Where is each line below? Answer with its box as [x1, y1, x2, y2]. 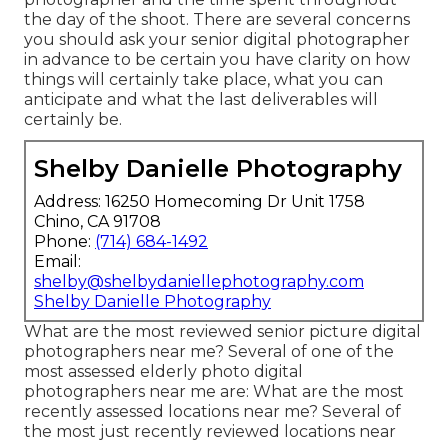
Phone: [34, 231, 95, 251]
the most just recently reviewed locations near [24, 421, 396, 441]
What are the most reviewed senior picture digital [24, 321, 421, 341]
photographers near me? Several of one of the [24, 341, 394, 361]
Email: [34, 251, 81, 271]
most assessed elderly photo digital [24, 361, 303, 381]
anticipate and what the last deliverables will [24, 89, 378, 109]
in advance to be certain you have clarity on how [24, 49, 410, 69]
